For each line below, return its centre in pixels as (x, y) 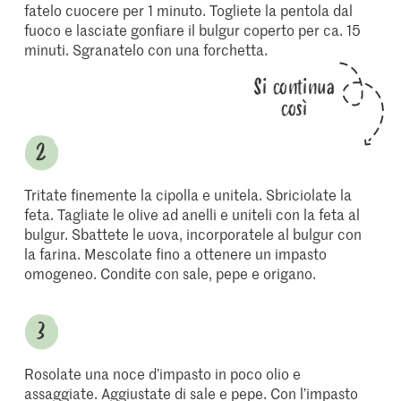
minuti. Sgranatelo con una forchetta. (146, 49)
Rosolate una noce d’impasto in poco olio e (163, 373)
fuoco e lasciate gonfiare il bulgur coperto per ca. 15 (193, 30)
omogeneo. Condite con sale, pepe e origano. (171, 273)
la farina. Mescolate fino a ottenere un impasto (176, 253)
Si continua (294, 87)
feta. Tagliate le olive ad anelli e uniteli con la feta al (192, 214)
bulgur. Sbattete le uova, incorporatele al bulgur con (193, 234)
